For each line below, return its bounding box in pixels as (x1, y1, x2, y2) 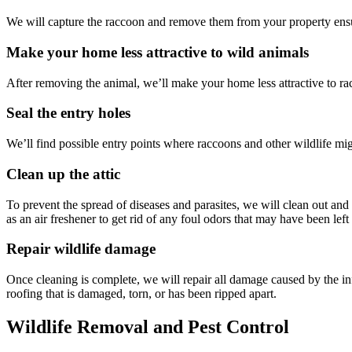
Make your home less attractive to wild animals (6, 43, 309, 60)
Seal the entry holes (6, 104, 130, 122)
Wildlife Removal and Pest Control (6, 316, 289, 337)
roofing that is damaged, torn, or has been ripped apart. (6, 286, 277, 300)
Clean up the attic (6, 165, 120, 182)
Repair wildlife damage (6, 240, 156, 258)
